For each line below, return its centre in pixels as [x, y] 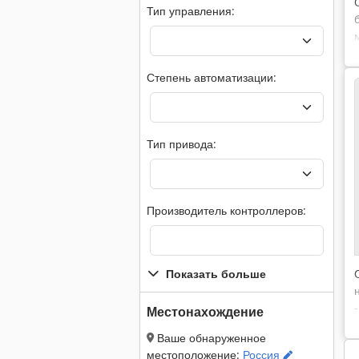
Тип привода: [182, 144]
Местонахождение [205, 312]
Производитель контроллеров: [226, 210]
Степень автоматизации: [212, 77]
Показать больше [216, 274]
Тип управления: [191, 11]
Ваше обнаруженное [210, 338]
